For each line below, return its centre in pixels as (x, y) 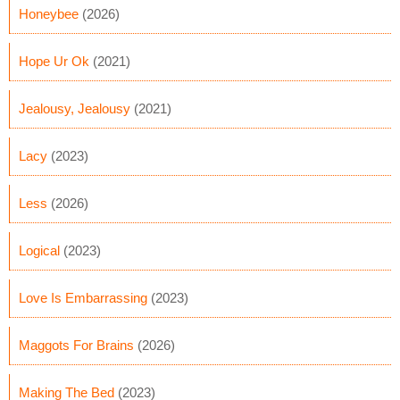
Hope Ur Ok (54, 61)
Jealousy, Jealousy (75, 108)
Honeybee (49, 14)
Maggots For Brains (76, 345)
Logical (39, 250)
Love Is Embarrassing (83, 298)
